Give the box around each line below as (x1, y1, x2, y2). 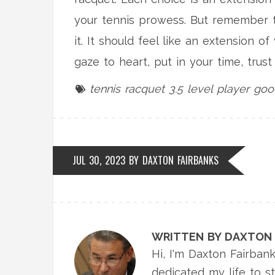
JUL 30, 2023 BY (72, 153, 142, 168)
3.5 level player (169, 82, 249, 96)
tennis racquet (90, 82, 165, 96)
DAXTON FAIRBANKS (142, 153, 219, 168)
